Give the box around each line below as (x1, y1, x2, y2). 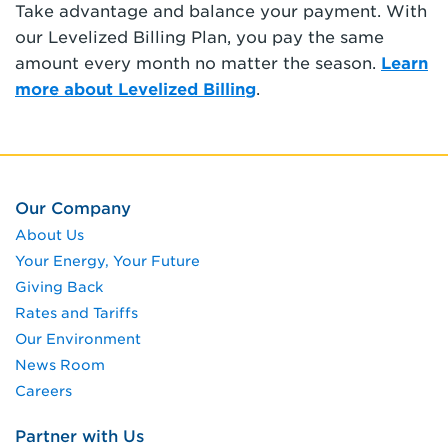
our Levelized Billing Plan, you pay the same (15, 28, 384, 48)
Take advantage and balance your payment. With (15, 2, 427, 22)
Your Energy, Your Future (15, 253, 200, 270)
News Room (15, 357, 105, 374)
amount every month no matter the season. (15, 54, 381, 74)
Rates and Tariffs (15, 305, 138, 322)
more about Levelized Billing (15, 80, 256, 100)
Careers (15, 383, 72, 400)
